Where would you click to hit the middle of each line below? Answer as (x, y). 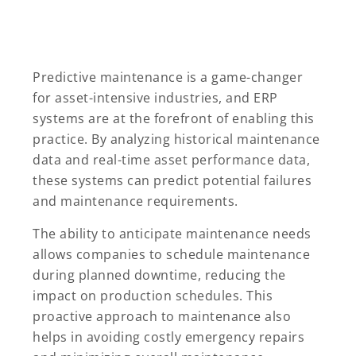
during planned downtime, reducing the (159, 275)
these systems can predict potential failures (172, 180)
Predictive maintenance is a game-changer (168, 77)
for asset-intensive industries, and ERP (155, 97)
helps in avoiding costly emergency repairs (168, 337)
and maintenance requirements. (135, 201)
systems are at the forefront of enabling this (174, 118)
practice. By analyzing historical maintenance (176, 139)
